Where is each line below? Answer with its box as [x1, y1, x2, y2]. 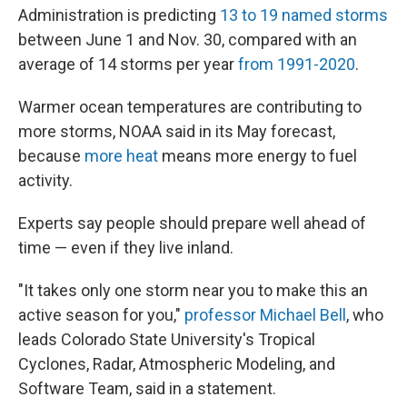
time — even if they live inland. [18, 238, 233, 257]
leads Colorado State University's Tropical [18, 330, 315, 349]
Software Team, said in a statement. [18, 379, 276, 398]
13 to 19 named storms [220, 5, 388, 25]
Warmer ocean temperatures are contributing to [18, 97, 362, 116]
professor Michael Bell [184, 305, 346, 324]
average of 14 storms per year [18, 55, 238, 74]
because [18, 146, 84, 165]
